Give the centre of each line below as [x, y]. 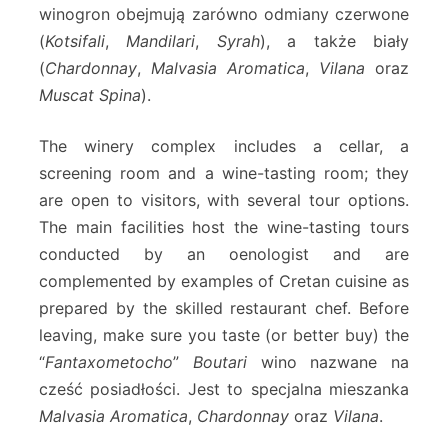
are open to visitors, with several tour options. [224, 200]
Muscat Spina [90, 95]
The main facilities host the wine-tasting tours [224, 227]
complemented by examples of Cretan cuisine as [224, 281]
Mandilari [161, 41]
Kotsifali [75, 41]
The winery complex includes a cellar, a [224, 146]
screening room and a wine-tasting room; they [224, 173]
